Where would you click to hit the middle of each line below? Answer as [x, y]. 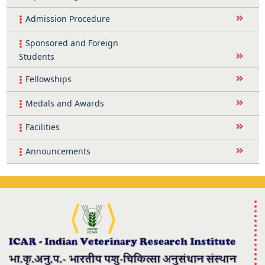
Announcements [58, 151]
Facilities [42, 127]
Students [36, 56]
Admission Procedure [67, 19]
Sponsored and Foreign [72, 43]
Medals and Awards [64, 103]
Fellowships [48, 79]
